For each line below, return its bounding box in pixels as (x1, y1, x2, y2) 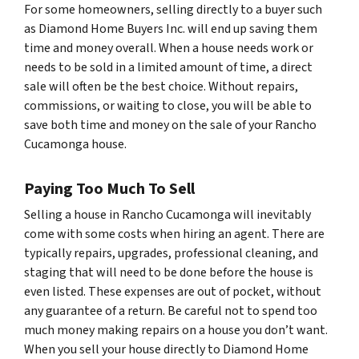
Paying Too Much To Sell (24, 177, 195, 200)
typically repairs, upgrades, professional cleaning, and (24, 244, 318, 262)
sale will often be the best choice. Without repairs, (24, 77, 298, 95)
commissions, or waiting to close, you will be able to (24, 96, 312, 115)
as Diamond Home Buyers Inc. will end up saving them (24, 19, 317, 38)
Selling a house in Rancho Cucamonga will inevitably (24, 205, 311, 224)
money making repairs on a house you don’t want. (54, 321, 328, 339)
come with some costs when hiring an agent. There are (24, 224, 325, 243)
